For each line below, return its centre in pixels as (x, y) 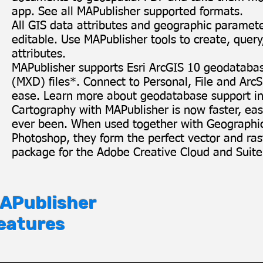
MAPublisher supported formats (158, 12)
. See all (54, 12)
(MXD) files (41, 82)
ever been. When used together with (109, 124)
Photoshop (39, 139)
